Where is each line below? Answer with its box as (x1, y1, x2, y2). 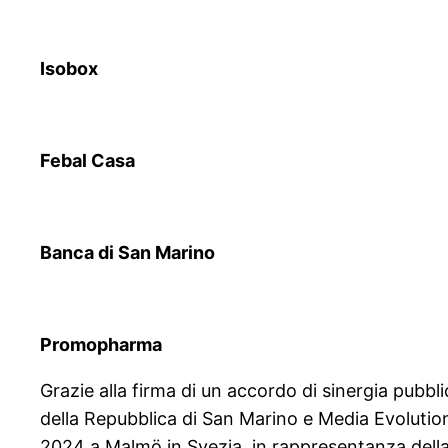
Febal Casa (40, 150, 135, 172)
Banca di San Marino (40, 242, 215, 264)
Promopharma (40, 334, 162, 356)
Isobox (40, 58, 98, 80)
